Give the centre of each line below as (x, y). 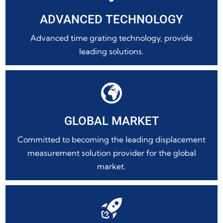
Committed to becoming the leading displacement (111, 140)
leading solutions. (111, 51)
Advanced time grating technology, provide (111, 38)
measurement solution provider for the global (111, 153)
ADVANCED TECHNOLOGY (111, 19)
